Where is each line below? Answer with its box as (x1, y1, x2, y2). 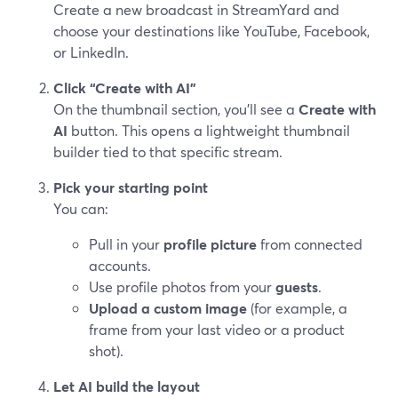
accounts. (89, 256, 151, 275)
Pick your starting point (53, 178, 208, 196)
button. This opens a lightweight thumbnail (68, 121, 350, 139)
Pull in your (89, 235, 163, 253)
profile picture (163, 235, 257, 253)
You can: (53, 199, 108, 218)
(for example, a (247, 298, 347, 317)
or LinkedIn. (53, 43, 129, 61)
